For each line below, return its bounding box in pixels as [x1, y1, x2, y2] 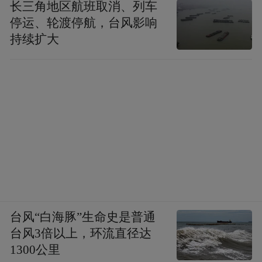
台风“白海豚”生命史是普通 [10, 210, 156, 223]
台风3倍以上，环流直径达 [10, 226, 152, 240]
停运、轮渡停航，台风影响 [10, 16, 158, 29]
